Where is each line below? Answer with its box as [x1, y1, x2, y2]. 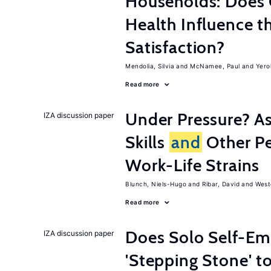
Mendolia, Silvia [125, 62, 174, 70]
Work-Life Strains [125, 155, 260, 175]
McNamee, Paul [190, 62, 240, 70]
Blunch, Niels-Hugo [125, 180, 186, 188]
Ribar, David [202, 180, 240, 188]
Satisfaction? [125, 37, 225, 57]
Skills [125, 132, 169, 152]
